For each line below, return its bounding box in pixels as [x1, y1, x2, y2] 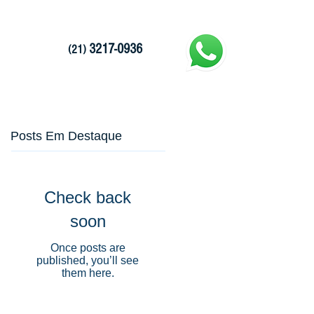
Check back [44, 188, 131, 207]
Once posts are [50, 242, 125, 254]
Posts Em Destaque [11, 129, 122, 143]
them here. [61, 267, 114, 279]
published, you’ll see [36, 254, 139, 266]
